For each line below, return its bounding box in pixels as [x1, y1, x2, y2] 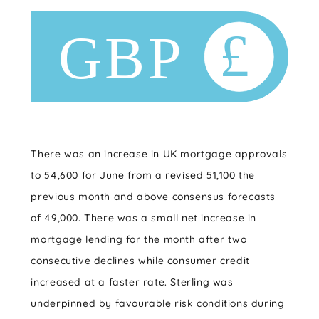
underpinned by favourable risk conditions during [31, 297, 285, 310]
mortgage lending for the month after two [31, 233, 247, 246]
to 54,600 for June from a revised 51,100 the [31, 169, 256, 182]
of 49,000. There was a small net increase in [31, 211, 257, 224]
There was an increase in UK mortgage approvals [31, 147, 288, 160]
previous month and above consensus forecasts [31, 190, 276, 203]
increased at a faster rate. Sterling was [31, 276, 234, 288]
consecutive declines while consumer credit [31, 254, 250, 267]
